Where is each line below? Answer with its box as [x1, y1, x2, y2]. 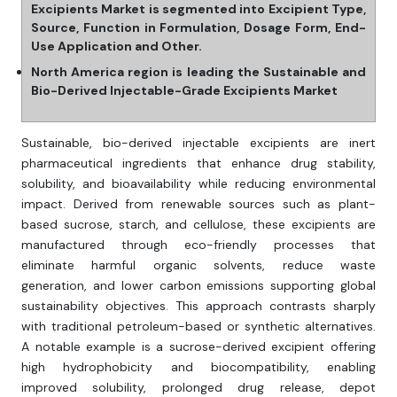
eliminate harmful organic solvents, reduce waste [21, 257, 376, 274]
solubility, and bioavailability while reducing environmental [21, 175, 376, 192]
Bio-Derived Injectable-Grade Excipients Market [31, 82, 338, 99]
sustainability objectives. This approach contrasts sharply [21, 298, 376, 315]
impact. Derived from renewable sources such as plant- [21, 196, 376, 213]
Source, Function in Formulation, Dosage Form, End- [31, 19, 366, 36]
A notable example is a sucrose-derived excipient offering [21, 339, 376, 355]
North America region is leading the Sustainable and [31, 64, 366, 81]
